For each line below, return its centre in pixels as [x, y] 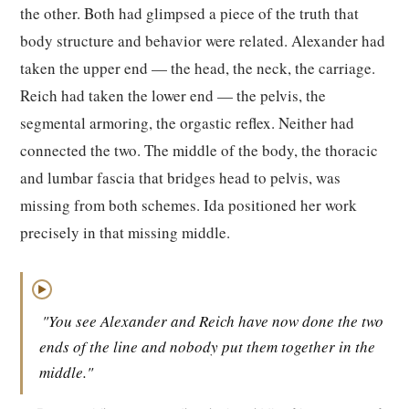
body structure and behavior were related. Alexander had [203, 41]
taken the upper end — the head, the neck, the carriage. [198, 68]
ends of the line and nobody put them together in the [207, 346]
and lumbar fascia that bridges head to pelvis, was [180, 178]
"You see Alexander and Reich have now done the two [213, 321]
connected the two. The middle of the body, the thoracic [199, 150]
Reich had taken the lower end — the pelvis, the [173, 95]
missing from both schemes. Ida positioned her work [189, 205]
